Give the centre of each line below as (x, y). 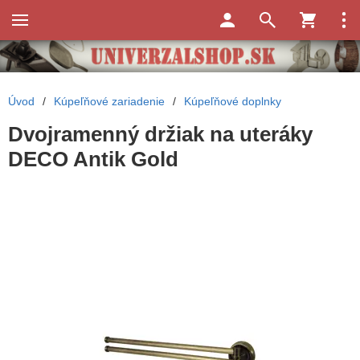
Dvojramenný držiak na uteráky (160, 135)
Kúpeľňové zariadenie (109, 102)
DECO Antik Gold (93, 160)
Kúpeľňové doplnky (233, 102)
